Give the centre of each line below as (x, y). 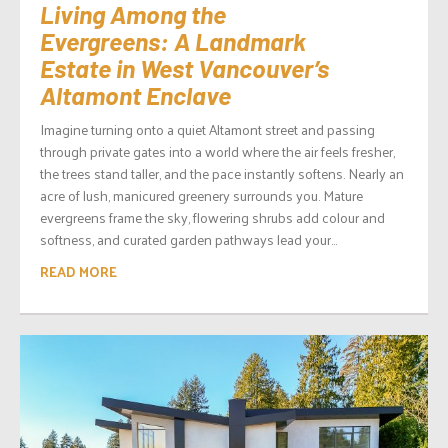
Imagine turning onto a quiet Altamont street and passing (207, 129)
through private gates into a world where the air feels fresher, (217, 151)
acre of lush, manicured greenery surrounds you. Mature (201, 195)
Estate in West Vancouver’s (184, 67)
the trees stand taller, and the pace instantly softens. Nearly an (222, 173)
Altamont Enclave (135, 94)
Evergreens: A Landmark (173, 40)
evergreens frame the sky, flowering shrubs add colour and (212, 217)
